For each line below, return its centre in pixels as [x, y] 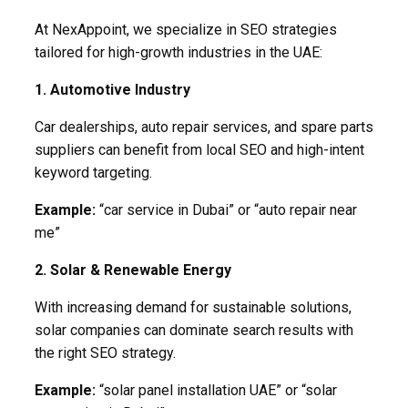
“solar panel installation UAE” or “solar [216, 390]
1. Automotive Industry [112, 89]
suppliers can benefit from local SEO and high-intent [199, 149]
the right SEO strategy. [105, 352]
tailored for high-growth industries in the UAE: [178, 52]
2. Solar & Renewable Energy [133, 270]
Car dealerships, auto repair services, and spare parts [204, 127]
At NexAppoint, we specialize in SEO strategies [186, 29]
